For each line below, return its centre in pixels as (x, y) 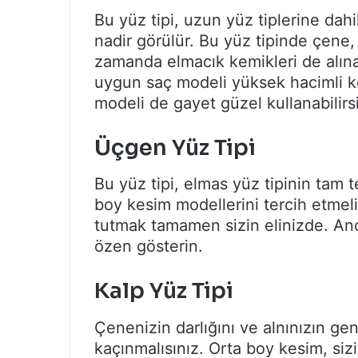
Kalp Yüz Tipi (164, 291)
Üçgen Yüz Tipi (175, 147)
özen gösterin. (149, 247)
